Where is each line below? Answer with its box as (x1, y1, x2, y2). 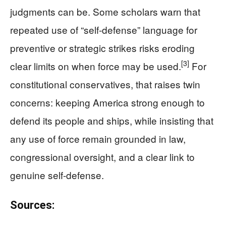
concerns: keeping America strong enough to (10, 95, 205, 109)
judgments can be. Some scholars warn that (10, 4, 200, 18)
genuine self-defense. (10, 167, 104, 182)
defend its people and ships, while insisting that (10, 113, 213, 127)
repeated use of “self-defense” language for (10, 22, 197, 36)
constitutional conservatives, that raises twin (10, 77, 200, 91)
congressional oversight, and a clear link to (10, 149, 195, 163)
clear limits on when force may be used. (10, 59, 181, 73)
